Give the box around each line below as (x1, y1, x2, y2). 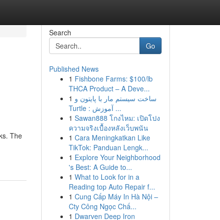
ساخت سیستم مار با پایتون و (74, 93, 157, 103)
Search (49, 27, 71, 37)
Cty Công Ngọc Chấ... (68, 201, 137, 211)
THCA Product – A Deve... (68, 83, 150, 93)
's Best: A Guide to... (68, 162, 132, 172)
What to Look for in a (74, 172, 139, 182)
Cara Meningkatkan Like (74, 133, 150, 142)
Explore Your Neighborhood (74, 152, 161, 162)
